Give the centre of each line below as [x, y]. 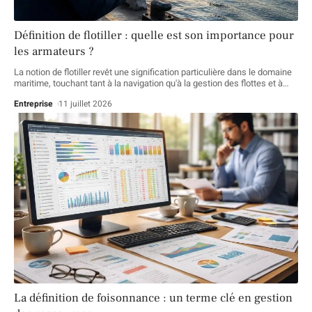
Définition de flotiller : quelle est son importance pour [154, 36]
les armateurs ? [54, 52]
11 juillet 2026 [86, 104]
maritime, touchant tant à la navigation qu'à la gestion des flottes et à [148, 84]
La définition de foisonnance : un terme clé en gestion [153, 298]
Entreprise [33, 104]
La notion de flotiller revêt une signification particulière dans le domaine [153, 72]
